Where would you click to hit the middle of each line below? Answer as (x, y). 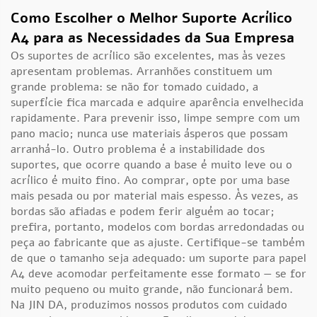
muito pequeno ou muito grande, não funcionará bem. (152, 289)
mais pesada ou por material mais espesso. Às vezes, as (154, 196)
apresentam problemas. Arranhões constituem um (142, 71)
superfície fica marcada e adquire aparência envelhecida (157, 103)
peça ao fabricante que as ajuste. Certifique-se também (158, 243)
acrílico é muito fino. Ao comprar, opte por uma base (150, 180)
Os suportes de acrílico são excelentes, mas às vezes (148, 56)
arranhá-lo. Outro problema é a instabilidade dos (138, 149)
